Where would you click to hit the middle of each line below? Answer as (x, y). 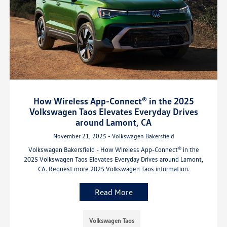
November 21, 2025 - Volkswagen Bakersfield (113, 136)
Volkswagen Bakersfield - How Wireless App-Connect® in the (113, 150)
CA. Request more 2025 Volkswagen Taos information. (113, 169)
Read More (113, 192)
